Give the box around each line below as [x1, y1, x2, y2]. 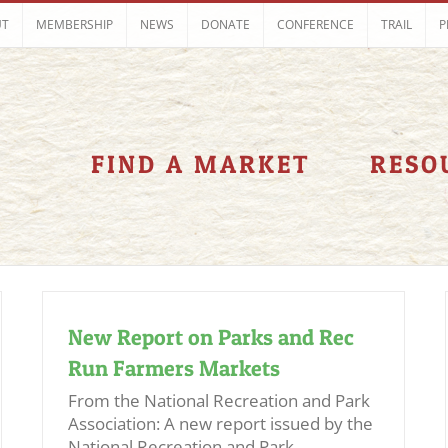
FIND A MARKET [91, 149, 310, 179]
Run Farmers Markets [68, 355, 280, 381]
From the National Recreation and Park [68, 389, 370, 412]
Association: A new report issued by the [68, 412, 373, 435]
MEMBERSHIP [36, 16, 113, 33]
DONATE [201, 16, 250, 33]
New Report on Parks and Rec [68, 324, 354, 350]
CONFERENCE [277, 16, 354, 33]
